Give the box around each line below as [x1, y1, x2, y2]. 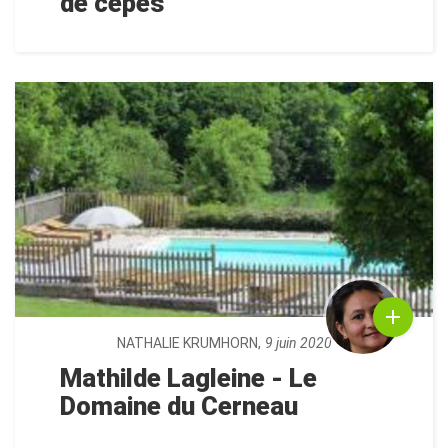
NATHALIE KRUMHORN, [116, 335, 261, 352]
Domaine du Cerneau [60, 391, 298, 422]
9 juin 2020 [264, 335, 332, 352]
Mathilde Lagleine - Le [60, 363, 317, 394]
